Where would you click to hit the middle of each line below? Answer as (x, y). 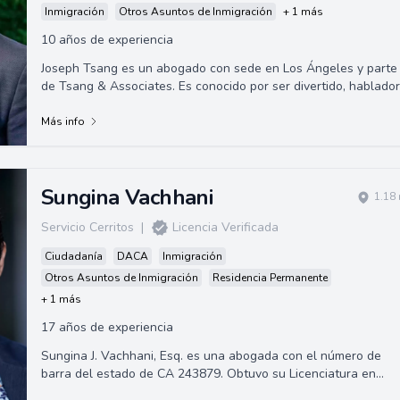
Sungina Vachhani (127, 197)
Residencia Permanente (270, 277)
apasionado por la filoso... (113, 104)
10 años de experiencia (107, 39)
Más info (62, 121)
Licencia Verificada (225, 227)
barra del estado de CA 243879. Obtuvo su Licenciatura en (208, 373)
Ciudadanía (73, 256)
